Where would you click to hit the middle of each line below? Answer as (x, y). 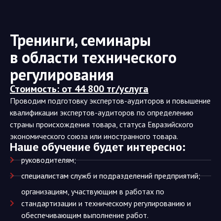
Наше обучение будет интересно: (98, 147)
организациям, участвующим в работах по (92, 191)
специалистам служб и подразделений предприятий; (110, 176)
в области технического (93, 57)
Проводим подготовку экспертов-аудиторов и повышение (110, 101)
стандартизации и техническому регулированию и (106, 203)
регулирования (62, 74)
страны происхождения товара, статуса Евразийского (102, 124)
